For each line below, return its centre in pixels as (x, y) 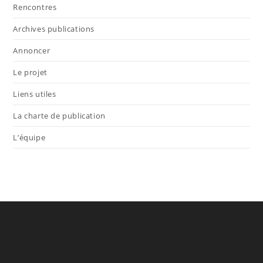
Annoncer (32, 51)
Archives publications (54, 29)
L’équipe (29, 138)
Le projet (30, 73)
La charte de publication (59, 116)
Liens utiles (35, 94)
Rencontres (35, 7)
